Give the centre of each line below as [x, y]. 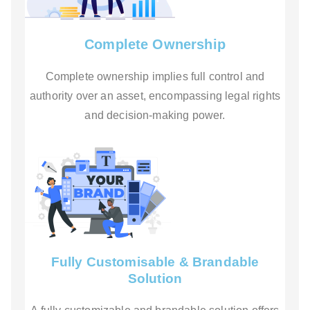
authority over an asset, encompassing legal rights [155, 96]
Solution [155, 279]
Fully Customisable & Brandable [155, 262]
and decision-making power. [155, 116]
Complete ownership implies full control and [155, 77]
